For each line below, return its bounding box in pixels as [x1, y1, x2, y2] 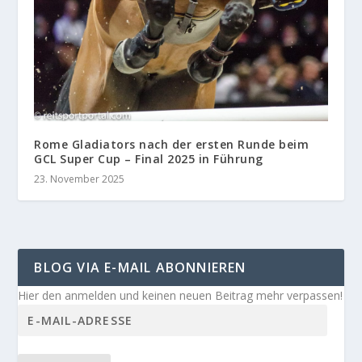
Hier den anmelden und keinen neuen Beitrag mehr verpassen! [18, 287, 343, 303]
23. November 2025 [34, 171, 125, 186]
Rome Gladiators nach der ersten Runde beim [34, 136, 309, 152]
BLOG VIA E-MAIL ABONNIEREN [34, 258, 246, 276]
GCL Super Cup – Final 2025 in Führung [34, 150, 263, 166]
